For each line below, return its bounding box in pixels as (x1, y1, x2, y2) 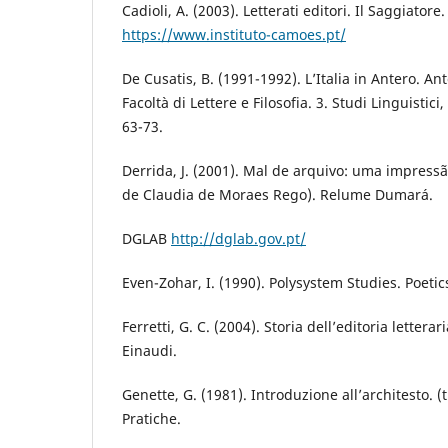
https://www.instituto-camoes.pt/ (122, 24, 346, 44)
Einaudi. (122, 340, 177, 360)
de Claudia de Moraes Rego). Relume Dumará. (122, 184, 433, 204)
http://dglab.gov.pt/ (171, 228, 306, 248)
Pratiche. (122, 408, 181, 428)
